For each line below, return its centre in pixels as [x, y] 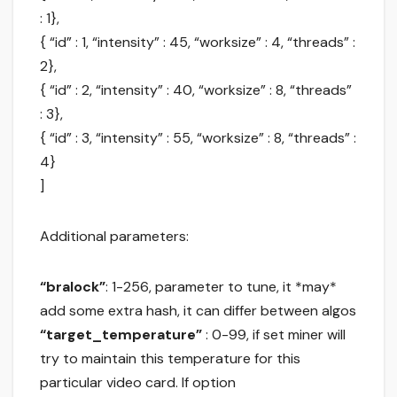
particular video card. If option [138, 383]
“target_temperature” [121, 335]
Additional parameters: [114, 237]
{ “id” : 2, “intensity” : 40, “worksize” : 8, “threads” [196, 90]
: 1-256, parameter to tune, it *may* [221, 287]
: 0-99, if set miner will [274, 335]
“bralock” [73, 287]
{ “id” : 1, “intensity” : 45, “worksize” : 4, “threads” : [198, 43]
